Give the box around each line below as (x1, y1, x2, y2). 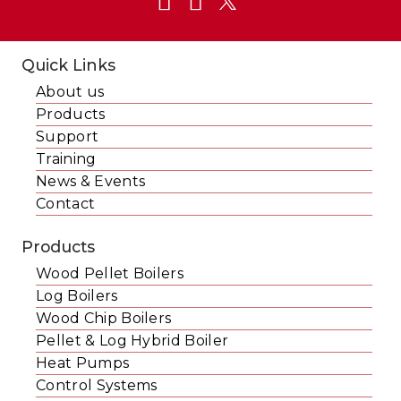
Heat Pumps (36, 354, 130, 372)
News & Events (36, 173, 146, 191)
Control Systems (36, 377, 158, 395)
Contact (36, 195, 96, 213)
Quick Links (21, 55, 115, 75)
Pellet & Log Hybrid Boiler (36, 332, 229, 350)
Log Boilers (36, 287, 118, 305)
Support (36, 128, 99, 146)
